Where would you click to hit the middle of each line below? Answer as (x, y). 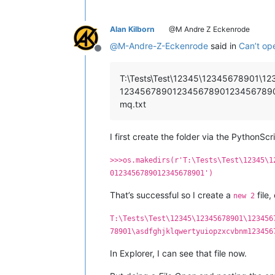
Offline (112, 54)
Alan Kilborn (132, 29)
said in (223, 45)
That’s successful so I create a (172, 195)
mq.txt (133, 104)
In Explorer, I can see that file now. (178, 253)
